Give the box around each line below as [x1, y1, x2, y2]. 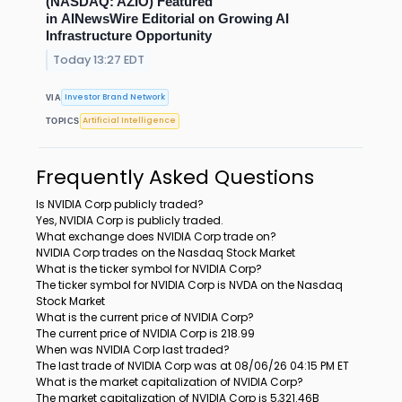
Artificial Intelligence [83, 115, 177, 127]
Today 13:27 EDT [53, 52, 145, 68]
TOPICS [46, 116, 80, 126]
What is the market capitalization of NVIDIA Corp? [36, 373, 303, 389]
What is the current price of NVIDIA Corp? [36, 309, 254, 325]
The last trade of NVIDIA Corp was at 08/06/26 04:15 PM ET [36, 357, 349, 373]
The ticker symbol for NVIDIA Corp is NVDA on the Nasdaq [36, 276, 343, 293]
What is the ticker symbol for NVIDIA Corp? [36, 260, 262, 276]
